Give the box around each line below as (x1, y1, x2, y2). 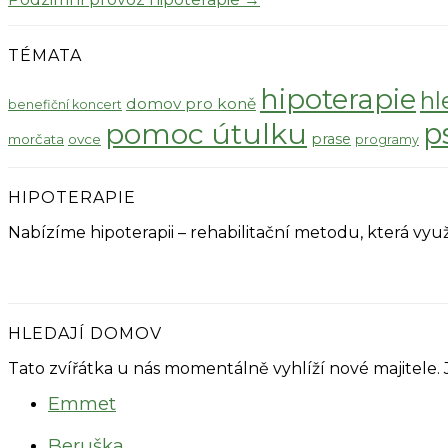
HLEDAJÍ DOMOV (8, 324, 162, 344)
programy (355, 132, 419, 148)
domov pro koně (126, 94, 256, 114)
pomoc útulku (105, 116, 307, 152)
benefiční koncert (8, 97, 122, 113)
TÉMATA (8, 46, 82, 66)
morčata (8, 131, 64, 148)
